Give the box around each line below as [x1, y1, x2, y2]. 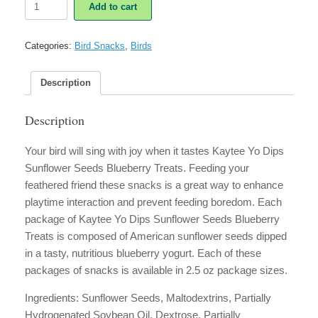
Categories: [25, 40, 75, 51]
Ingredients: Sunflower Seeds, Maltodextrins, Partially [25, 291, 271, 304]
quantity [24, 87, 57, 99]
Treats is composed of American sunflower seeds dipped [25, 229, 287, 242]
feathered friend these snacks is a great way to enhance [25, 178, 283, 191]
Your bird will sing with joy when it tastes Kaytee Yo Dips [25, 144, 284, 157]
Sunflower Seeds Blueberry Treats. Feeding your [25, 161, 249, 174]
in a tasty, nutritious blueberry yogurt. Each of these [25, 246, 261, 259]
